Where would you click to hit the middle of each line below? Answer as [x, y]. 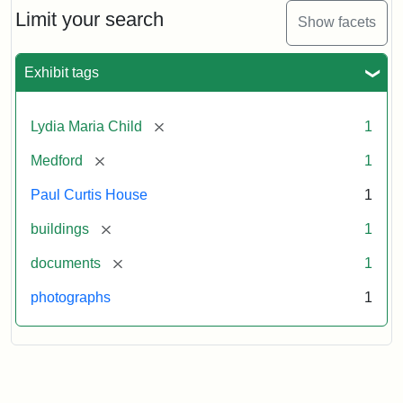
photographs [71, 297]
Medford [57, 160]
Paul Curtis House [89, 194]
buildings [60, 228]
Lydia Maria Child [86, 126]
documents [66, 263]
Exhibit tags [62, 72]
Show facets [337, 22]
